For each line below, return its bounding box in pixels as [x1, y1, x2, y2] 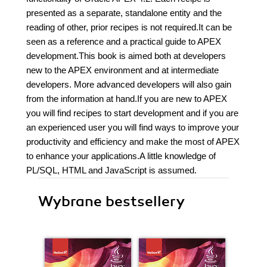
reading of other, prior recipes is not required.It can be [26, 22, 232, 32]
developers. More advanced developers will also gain [26, 79, 231, 89]
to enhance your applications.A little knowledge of [26, 151, 216, 161]
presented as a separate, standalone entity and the [26, 8, 222, 18]
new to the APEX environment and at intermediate [26, 65, 219, 75]
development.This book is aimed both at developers [26, 51, 226, 61]
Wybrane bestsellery [38, 193, 185, 210]
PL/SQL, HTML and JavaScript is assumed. [26, 165, 197, 175]
